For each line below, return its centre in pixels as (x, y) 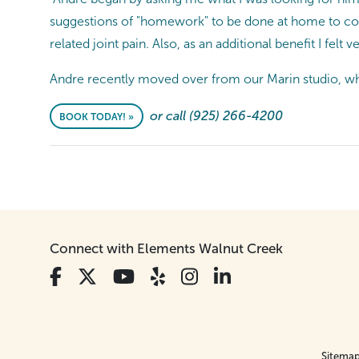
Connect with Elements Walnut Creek (166, 248)
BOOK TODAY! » (97, 117)
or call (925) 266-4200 (216, 115)
